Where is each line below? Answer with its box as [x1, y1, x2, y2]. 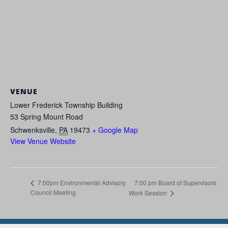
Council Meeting [31, 187, 76, 196]
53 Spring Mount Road [10, 111, 83, 122]
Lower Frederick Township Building [10, 100, 123, 110]
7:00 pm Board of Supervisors [134, 178, 216, 187]
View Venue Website [10, 136, 76, 147]
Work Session [128, 188, 168, 197]
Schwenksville [10, 125, 55, 135]
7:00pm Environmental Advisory [36, 178, 126, 187]
